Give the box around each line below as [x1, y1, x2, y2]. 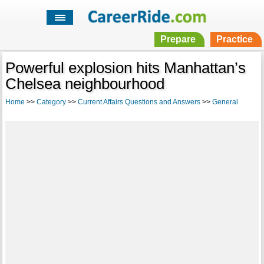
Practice [216, 34, 253, 45]
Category [36, 98, 66, 107]
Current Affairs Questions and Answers [77, 98, 200, 107]
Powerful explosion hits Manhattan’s [5, 59, 246, 77]
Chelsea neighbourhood [5, 75, 164, 93]
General [212, 98, 238, 107]
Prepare [160, 34, 196, 45]
